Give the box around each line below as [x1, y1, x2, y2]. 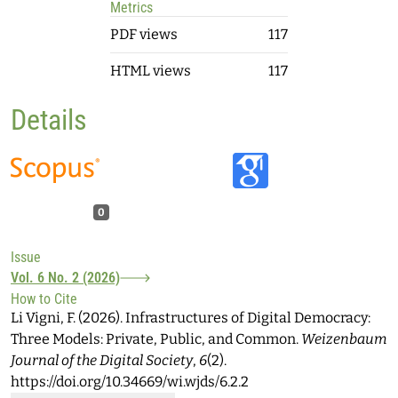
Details [11, 103, 87, 137]
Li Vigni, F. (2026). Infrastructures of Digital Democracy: [11, 309, 370, 326]
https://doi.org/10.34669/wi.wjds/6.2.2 [11, 373, 249, 390]
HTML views [110, 62, 191, 79]
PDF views [110, 26, 178, 43]
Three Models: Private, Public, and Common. [11, 330, 301, 347]
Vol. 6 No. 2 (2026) [11, 269, 120, 286]
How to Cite [11, 291, 77, 307]
